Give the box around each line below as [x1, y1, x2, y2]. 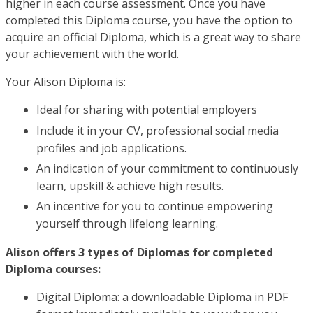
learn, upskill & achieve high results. [36, 178, 224, 194]
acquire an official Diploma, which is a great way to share [6, 29, 301, 45]
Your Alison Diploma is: [6, 74, 126, 90]
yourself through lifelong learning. [36, 216, 218, 232]
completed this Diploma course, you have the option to [6, 13, 293, 29]
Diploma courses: [6, 261, 101, 277]
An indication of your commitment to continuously [36, 161, 298, 176]
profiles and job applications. [36, 140, 187, 156]
